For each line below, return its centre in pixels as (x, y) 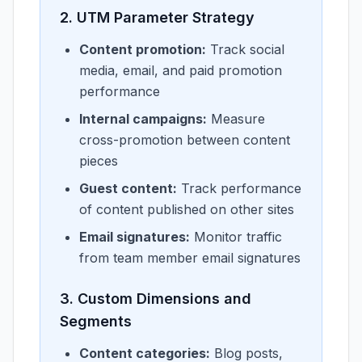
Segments (96, 321)
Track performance (239, 188)
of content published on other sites (187, 209)
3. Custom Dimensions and (156, 299)
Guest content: (128, 188)
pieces (99, 161)
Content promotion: (143, 49)
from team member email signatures (190, 258)
